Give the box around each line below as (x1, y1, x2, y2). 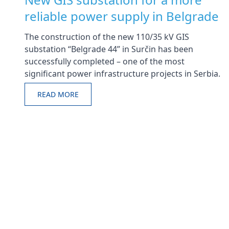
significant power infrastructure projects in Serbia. (25, 68, 220, 79)
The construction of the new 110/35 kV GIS (25, 31, 189, 42)
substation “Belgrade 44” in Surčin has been (25, 43, 193, 55)
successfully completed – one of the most (25, 56, 185, 67)
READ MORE (37, 89, 79, 99)
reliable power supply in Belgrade (25, 8, 219, 25)
